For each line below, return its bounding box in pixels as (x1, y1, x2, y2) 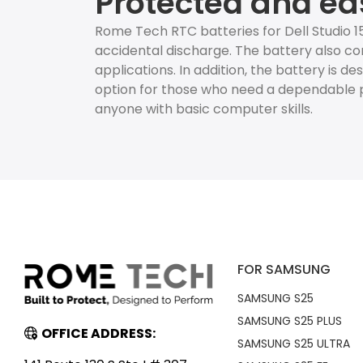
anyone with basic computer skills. (95, 100, 313, 118)
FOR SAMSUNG (237, 260, 331, 279)
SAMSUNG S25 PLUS (237, 313, 342, 329)
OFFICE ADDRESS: (41, 324, 156, 344)
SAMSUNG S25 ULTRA (237, 335, 350, 352)
